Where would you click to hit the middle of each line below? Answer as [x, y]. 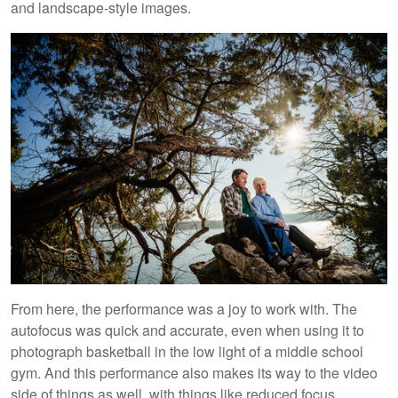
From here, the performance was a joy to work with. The [184, 308]
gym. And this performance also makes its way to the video [194, 372]
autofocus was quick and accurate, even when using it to [187, 330]
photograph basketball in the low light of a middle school [187, 351]
